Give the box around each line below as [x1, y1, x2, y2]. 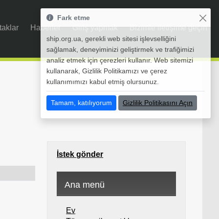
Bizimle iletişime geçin [130, 23, 207, 32]
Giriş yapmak [72, 23, 118, 32]
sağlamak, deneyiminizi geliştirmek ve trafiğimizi [46, 45, 194, 53]
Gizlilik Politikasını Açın [123, 99, 193, 107]
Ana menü [65, 180, 105, 190]
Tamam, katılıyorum [51, 99, 112, 107]
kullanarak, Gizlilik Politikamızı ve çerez [46, 67, 167, 75]
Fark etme [57, 14, 90, 22]
